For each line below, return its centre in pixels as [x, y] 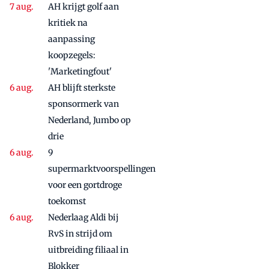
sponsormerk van [83, 104]
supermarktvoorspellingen [102, 169]
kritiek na [68, 23]
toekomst [67, 201]
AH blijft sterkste [82, 88]
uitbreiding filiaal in [88, 250]
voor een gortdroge [85, 185]
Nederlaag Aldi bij [83, 218]
